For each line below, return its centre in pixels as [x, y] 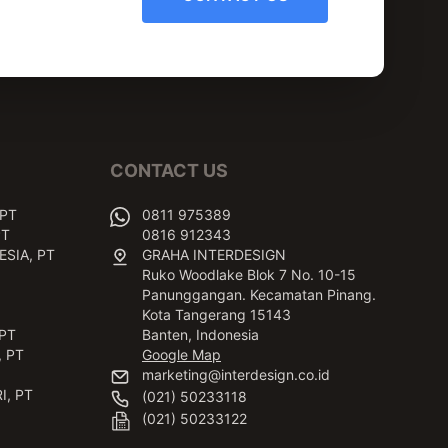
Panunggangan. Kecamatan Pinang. [259, 294]
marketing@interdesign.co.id [236, 374]
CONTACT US [169, 170]
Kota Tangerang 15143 [216, 314]
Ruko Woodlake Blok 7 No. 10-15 [249, 274]
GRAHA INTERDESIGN [214, 254]
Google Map [181, 354]
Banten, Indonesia [200, 334]
